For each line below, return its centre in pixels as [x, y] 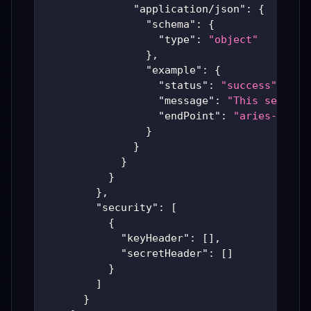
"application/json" [190, 9]
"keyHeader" [155, 238]
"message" [186, 101]
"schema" [171, 25]
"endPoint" [190, 116]
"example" [174, 70]
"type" [177, 40]
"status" [183, 86]
